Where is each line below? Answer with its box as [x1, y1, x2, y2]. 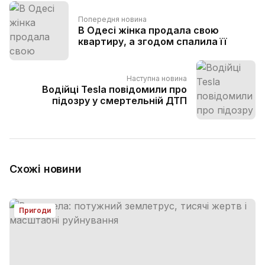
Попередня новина [78, 15, 147, 24]
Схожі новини [9, 163, 82, 175]
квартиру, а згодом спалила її [78, 35, 227, 47]
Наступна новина [127, 74, 187, 83]
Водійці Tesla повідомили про [42, 83, 187, 95]
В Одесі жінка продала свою [78, 24, 219, 36]
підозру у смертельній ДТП [52, 95, 187, 106]
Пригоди [19, 206, 51, 215]
